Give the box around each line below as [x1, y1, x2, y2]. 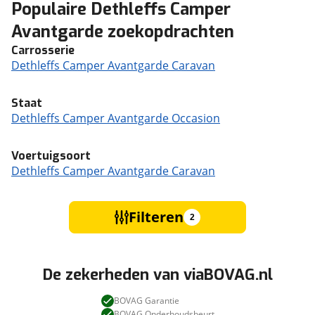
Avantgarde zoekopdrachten [11, 20, 234, 43]
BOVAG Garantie [113, 295, 179, 307]
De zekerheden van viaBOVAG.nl [42, 264, 273, 285]
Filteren [129, 207, 184, 226]
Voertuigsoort [11, 148, 91, 163]
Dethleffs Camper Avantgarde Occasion [11, 110, 220, 126]
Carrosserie [11, 43, 75, 58]
